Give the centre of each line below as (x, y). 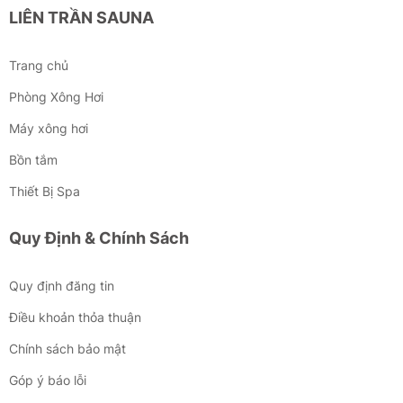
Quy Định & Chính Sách (99, 237)
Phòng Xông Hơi (56, 96)
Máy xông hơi (49, 128)
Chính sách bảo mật (67, 348)
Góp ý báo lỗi (48, 380)
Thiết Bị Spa (45, 191)
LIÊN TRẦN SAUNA (81, 17)
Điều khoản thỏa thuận (75, 317)
